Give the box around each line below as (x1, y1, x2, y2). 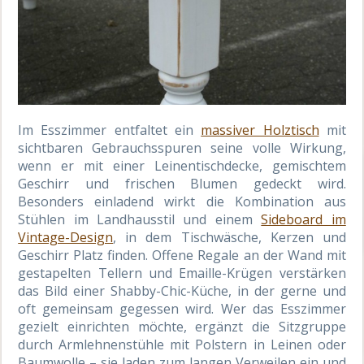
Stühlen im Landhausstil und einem (18, 210, 262, 228)
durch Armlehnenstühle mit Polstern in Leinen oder (18, 335, 346, 353)
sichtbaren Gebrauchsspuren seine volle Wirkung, (18, 138, 346, 157)
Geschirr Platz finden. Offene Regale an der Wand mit (18, 245, 346, 264)
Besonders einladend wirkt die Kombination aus (18, 192, 346, 210)
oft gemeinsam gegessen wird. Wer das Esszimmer (18, 299, 346, 318)
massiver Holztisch (201, 120, 319, 139)
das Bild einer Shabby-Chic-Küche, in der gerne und (18, 281, 346, 300)
